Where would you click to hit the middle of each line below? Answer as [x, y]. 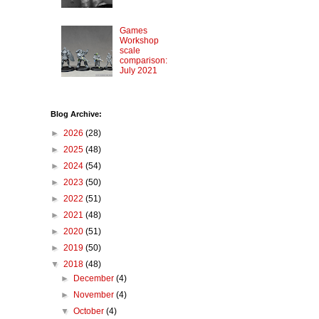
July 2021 [138, 70]
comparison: [143, 60]
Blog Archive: [76, 114]
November [95, 295]
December [95, 279]
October [90, 312]
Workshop [139, 40]
